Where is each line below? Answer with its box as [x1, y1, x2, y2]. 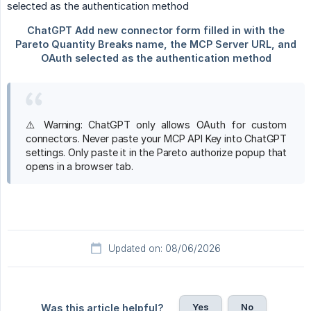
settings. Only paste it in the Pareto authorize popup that [26, 146, 287, 159]
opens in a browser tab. [26, 160, 133, 173]
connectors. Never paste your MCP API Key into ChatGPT [26, 133, 287, 145]
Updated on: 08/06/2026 [108, 243, 221, 255]
